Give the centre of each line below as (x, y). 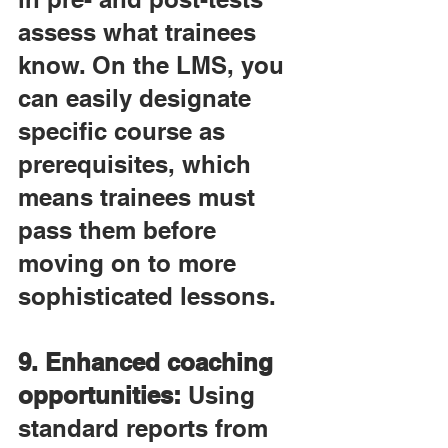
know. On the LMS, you (154, 65)
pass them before (120, 230)
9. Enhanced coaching (149, 362)
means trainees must (140, 197)
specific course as (125, 131)
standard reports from (146, 428)
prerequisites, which (138, 164)
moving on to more (130, 263)
